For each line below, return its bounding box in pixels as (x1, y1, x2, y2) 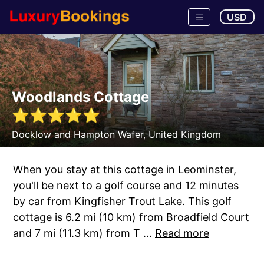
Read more (155, 227, 209, 239)
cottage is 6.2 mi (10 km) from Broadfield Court (13, 211, 249, 223)
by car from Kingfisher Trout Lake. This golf (13, 195, 232, 207)
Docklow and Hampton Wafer (12, 128, 143, 140)
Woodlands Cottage (12, 88, 149, 105)
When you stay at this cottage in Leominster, (13, 163, 236, 176)
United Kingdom (148, 128, 221, 140)
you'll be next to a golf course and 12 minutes (13, 179, 239, 192)
